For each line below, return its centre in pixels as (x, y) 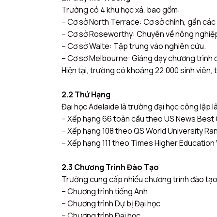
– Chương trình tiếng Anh (105, 191)
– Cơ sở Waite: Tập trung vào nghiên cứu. (134, 46)
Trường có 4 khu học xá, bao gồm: (121, 9)
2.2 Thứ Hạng (86, 94)
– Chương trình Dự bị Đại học (111, 203)
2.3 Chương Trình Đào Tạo (110, 167)
